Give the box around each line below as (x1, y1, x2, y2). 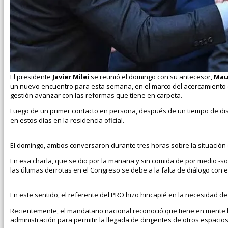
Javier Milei (51, 72, 91, 82)
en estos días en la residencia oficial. (10, 116, 124, 125)
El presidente (10, 72, 51, 82)
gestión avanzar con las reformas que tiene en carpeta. (10, 91, 182, 100)
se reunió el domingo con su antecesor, (91, 72, 214, 82)
